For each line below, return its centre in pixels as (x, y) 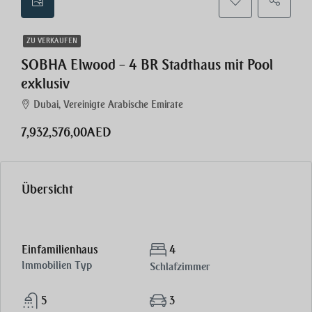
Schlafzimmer (179, 267)
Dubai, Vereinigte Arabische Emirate (108, 105)
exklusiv (45, 84)
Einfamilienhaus (60, 250)
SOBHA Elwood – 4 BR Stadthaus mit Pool (147, 65)
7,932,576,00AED (66, 132)
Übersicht (47, 189)
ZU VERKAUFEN (52, 41)
